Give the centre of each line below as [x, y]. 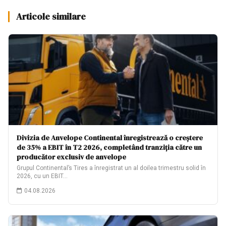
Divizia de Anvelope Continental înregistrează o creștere [110, 138]
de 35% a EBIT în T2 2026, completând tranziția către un [109, 147]
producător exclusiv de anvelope [71, 157]
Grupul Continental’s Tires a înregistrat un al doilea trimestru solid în [111, 168]
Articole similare [51, 16]
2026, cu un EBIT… [42, 176]
